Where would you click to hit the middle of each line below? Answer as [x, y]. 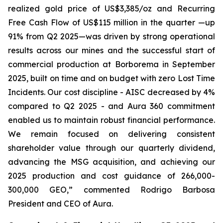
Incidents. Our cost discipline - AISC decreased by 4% [111, 92]
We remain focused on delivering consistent [111, 134]
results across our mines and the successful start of [111, 50]
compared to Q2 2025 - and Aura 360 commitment [111, 106]
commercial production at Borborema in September [111, 64]
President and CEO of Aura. [60, 204]
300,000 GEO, [39, 190]
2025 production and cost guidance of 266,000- [111, 176]
